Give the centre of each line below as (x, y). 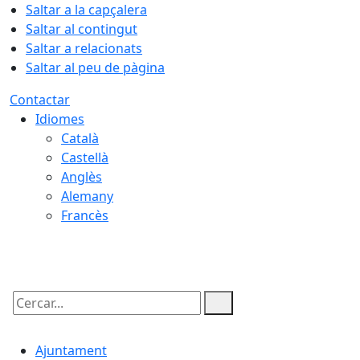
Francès (85, 215)
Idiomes (60, 119)
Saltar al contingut (82, 29)
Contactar (40, 100)
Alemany (87, 196)
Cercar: (31, 317)
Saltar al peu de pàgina (95, 67)
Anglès (82, 177)
